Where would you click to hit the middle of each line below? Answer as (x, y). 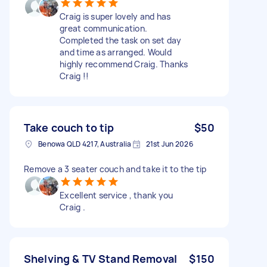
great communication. (103, 28)
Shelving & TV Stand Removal (101, 258)
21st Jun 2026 (169, 144)
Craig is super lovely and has (115, 16)
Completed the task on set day (121, 40)
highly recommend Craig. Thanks (124, 64)
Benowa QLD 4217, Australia (85, 144)
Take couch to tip (69, 127)
